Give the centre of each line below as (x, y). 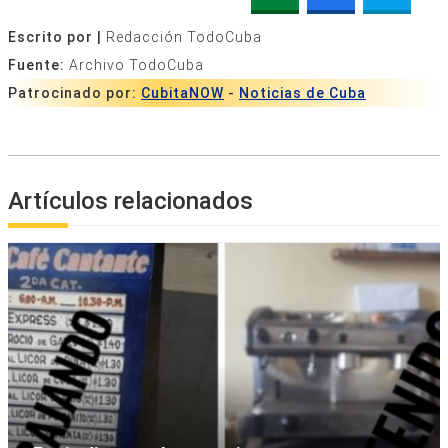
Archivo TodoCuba (136, 64)
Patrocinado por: (74, 92)
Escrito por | (57, 36)
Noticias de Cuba (302, 92)
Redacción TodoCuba (184, 36)
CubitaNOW (182, 92)
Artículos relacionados (130, 200)
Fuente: (38, 64)
